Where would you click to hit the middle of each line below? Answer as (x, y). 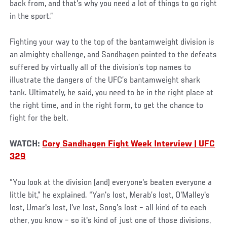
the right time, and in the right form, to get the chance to (107, 106)
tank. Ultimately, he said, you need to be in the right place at (112, 93)
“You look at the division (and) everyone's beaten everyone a (111, 183)
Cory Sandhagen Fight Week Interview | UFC (129, 144)
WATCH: (26, 144)
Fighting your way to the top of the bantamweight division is (112, 42)
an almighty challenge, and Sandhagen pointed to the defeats (113, 55)
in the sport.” (32, 16)
